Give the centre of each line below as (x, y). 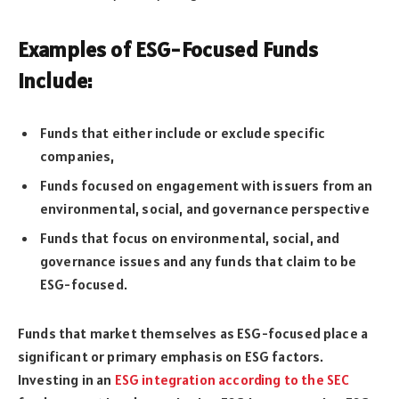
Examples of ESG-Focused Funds (168, 49)
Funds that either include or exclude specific (183, 133)
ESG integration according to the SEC (232, 379)
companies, (77, 156)
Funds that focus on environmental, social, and (190, 238)
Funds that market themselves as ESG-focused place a (193, 333)
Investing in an (66, 379)
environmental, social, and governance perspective (205, 209)
